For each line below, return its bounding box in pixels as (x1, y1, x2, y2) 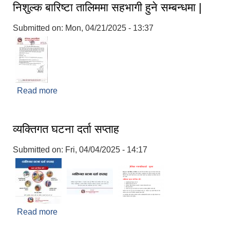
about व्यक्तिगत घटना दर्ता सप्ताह (57, 207, 158, 217)
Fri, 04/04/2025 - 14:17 (65, 145, 147, 155)
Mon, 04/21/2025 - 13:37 (65, 24, 154, 33)
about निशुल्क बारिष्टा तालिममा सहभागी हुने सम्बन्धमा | (57, 86, 218, 95)
